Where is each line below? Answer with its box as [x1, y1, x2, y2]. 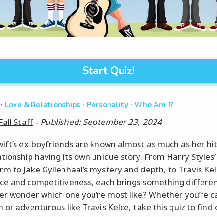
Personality [86, 99, 128, 109]
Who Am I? [134, 99, 173, 109]
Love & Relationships [5, 99, 81, 109]
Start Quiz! [82, 63, 135, 78]
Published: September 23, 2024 [40, 116, 162, 127]
